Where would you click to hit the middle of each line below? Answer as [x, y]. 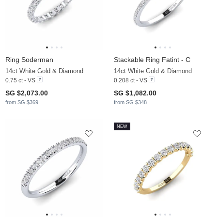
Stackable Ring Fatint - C [152, 60]
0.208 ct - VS [131, 81]
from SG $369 [22, 102]
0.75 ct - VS [20, 81]
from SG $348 [130, 102]
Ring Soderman [29, 60]
